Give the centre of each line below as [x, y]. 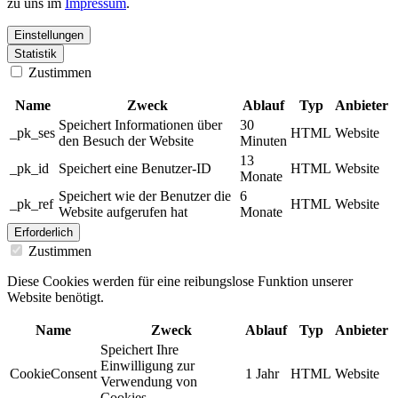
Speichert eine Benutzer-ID [135, 168]
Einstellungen [49, 35]
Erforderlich [44, 232]
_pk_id [29, 168]
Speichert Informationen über [140, 124]
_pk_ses [32, 132]
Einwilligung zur [147, 365]
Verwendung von [149, 381]
